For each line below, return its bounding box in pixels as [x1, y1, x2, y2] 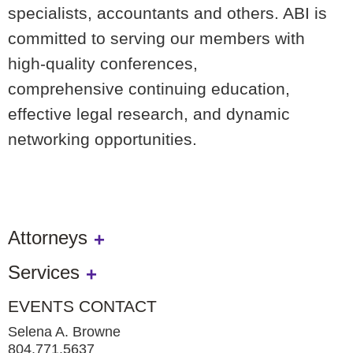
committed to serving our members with [8, 29, 305, 48]
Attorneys [8, 226, 87, 248]
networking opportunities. [8, 130, 197, 149]
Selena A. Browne [8, 323, 121, 340]
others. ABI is [227, 4, 327, 23]
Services [8, 261, 80, 283]
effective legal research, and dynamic [8, 105, 290, 124]
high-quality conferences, [8, 54, 198, 73]
